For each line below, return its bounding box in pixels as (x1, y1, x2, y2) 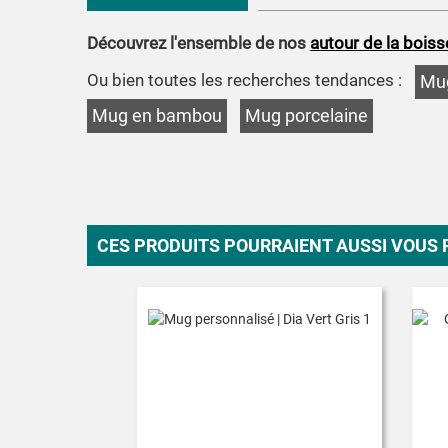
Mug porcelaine (245, 104, 368, 126)
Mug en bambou (92, 104, 222, 126)
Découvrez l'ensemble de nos (87, 32, 310, 53)
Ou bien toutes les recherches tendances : (87, 69, 402, 90)
